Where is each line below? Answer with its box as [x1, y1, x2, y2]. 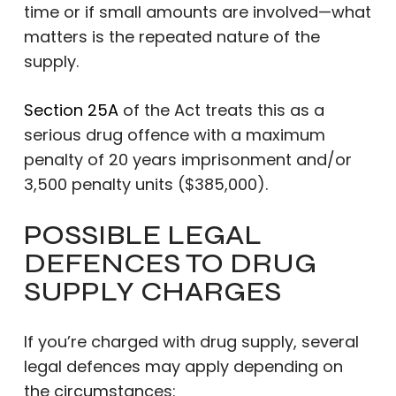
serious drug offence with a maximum [23, 124, 325, 146]
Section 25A [23, 99, 118, 121]
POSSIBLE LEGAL [23, 217, 262, 252]
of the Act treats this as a [118, 99, 324, 121]
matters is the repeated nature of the [23, 26, 320, 48]
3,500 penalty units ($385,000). [23, 173, 268, 195]
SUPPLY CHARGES [23, 274, 281, 308]
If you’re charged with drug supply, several [23, 331, 359, 353]
